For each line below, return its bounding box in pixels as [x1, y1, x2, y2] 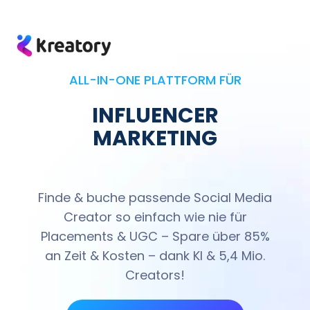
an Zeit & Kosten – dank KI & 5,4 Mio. [45, 246, 265, 264]
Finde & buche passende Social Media [38, 188, 272, 206]
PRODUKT [104, 9, 206, 39]
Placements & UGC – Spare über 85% [40, 227, 270, 245]
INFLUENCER [91, 100, 219, 130]
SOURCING [99, 77, 211, 107]
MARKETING [93, 123, 217, 153]
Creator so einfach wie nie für [63, 208, 247, 226]
